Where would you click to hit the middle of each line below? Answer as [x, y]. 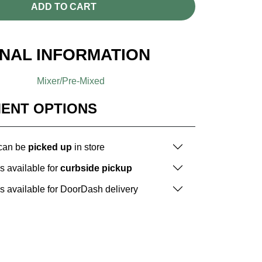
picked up [50, 147]
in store [88, 147]
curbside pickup [96, 168]
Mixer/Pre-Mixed [71, 81]
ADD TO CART [63, 6]
